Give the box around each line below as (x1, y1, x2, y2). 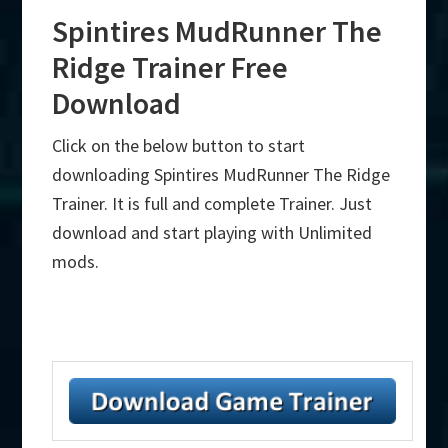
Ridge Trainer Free (52, 48, 289, 87)
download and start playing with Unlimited (52, 221, 373, 245)
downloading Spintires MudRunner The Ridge (52, 163, 391, 187)
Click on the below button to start (52, 134, 306, 158)
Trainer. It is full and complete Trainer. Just (52, 192, 373, 216)
